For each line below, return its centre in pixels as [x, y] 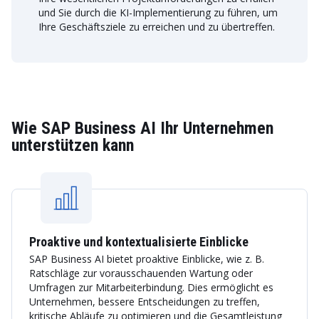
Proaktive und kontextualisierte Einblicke [139, 242]
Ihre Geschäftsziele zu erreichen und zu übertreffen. [157, 27]
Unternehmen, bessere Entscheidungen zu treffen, [145, 302]
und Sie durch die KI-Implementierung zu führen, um [158, 12]
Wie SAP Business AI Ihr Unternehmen [142, 128]
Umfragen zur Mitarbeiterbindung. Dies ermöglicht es [151, 287]
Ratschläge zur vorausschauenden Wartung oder [141, 273]
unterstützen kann [73, 145]
